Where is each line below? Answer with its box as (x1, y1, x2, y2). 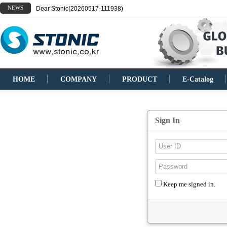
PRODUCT (122, 75, 157, 83)
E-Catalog (182, 75, 213, 83)
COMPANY (60, 75, 97, 83)
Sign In (155, 116, 180, 125)
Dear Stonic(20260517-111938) (36, 5, 123, 12)
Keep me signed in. (163, 180, 215, 188)
